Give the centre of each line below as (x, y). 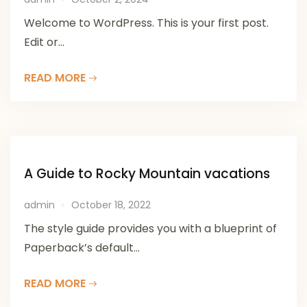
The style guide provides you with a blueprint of (150, 229)
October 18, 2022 (111, 205)
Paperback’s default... (82, 248)
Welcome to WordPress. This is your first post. (146, 23)
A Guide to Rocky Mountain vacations (147, 174)
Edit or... (44, 42)
